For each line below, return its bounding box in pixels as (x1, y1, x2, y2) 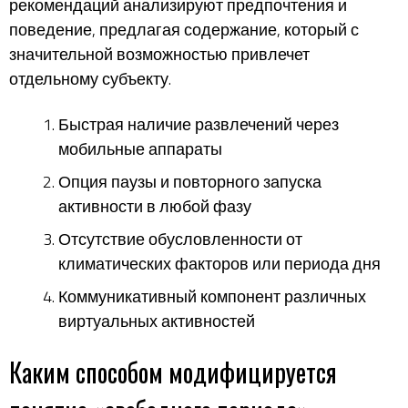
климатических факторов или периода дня (58, 250, 381, 276)
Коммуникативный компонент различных (58, 283, 366, 309)
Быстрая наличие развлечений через (58, 111, 339, 137)
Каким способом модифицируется (9, 353, 337, 391)
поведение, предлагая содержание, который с (9, 17, 359, 42)
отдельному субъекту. (9, 66, 171, 91)
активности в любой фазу (58, 193, 251, 219)
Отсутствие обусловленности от (58, 226, 302, 251)
